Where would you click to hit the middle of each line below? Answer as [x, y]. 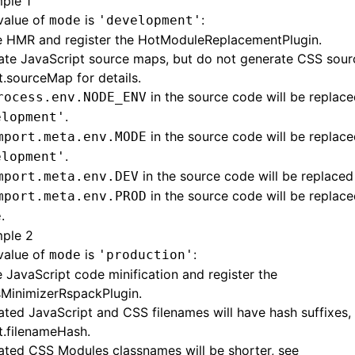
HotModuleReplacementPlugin [228, 40]
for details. [107, 78]
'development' [150, 20]
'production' [146, 255]
